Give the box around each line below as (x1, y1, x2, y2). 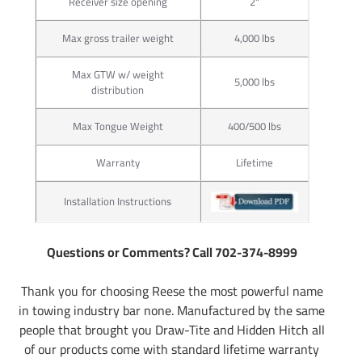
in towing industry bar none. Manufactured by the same (19, 297, 326, 322)
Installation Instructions (64, 191, 172, 211)
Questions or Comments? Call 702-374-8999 (46, 239, 297, 264)
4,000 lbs (234, 27, 275, 48)
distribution (91, 79, 145, 99)
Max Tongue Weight (72, 116, 163, 136)
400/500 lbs (227, 116, 281, 136)
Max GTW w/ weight (71, 64, 164, 84)
